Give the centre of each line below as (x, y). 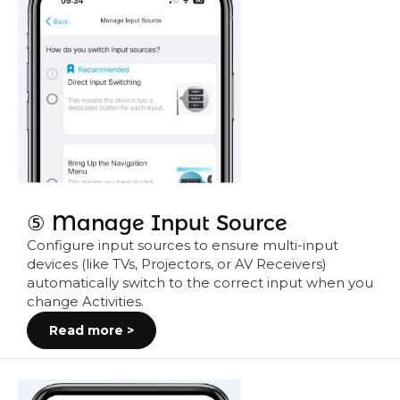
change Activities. (85, 302)
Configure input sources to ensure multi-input (183, 246)
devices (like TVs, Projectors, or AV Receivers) (176, 265)
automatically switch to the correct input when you (200, 283)
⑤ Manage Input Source (157, 223)
